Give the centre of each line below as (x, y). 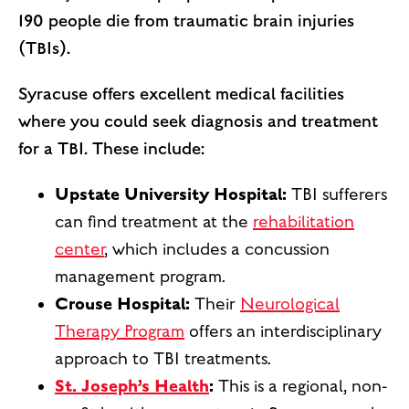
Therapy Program (120, 331)
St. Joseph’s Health (132, 385)
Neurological (290, 304)
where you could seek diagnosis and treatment (198, 121)
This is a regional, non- (300, 386)
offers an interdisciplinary (283, 331)
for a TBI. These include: (111, 148)
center (79, 249)
